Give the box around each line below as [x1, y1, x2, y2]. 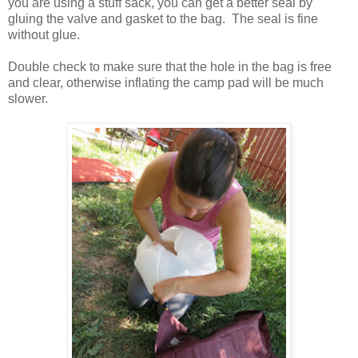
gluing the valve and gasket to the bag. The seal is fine [8, 11, 318, 26]
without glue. [8, 27, 83, 42]
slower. [8, 91, 48, 105]
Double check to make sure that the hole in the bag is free [8, 59, 332, 74]
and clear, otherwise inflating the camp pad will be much [8, 75, 324, 89]
